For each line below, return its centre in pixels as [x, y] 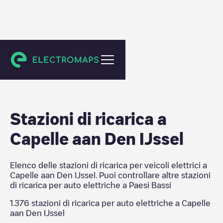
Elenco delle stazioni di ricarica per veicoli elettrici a [109, 165]
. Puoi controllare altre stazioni [153, 175]
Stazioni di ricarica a [88, 118]
